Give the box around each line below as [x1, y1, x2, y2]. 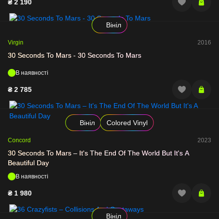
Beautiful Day [8, 159, 49, 167]
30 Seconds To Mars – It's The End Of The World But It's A [8, 149, 189, 157]
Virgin [8, 39, 23, 46]
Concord [8, 137, 31, 144]
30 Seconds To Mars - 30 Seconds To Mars [8, 51, 141, 59]
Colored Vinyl [106, 119, 148, 127]
